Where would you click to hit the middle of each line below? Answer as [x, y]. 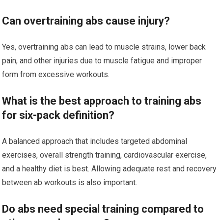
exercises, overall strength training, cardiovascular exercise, [105, 155]
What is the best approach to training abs [102, 101]
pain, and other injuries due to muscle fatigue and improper [102, 61]
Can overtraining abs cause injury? [86, 21]
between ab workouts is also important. [70, 182]
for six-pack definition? [58, 115]
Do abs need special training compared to [103, 209]
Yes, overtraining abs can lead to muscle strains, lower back [104, 47]
